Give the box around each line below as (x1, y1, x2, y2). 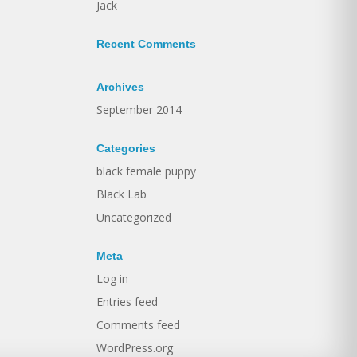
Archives (96, 80, 144, 93)
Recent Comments (96, 37, 196, 50)
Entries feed (96, 294, 158, 309)
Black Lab (96, 186, 147, 202)
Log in (96, 271, 128, 286)
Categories (96, 142, 155, 155)
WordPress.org (96, 340, 173, 355)
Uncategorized (96, 210, 171, 225)
